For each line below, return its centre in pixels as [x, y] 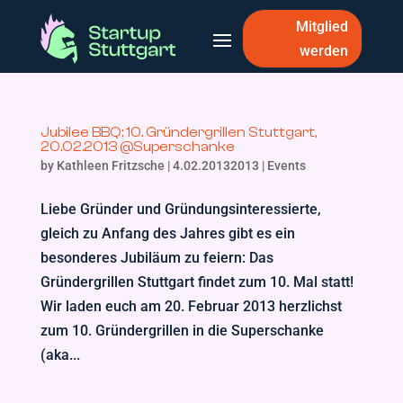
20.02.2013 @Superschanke [137, 147]
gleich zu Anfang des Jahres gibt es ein [167, 233]
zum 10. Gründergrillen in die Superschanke [182, 331]
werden [324, 51]
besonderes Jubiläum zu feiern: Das [157, 258]
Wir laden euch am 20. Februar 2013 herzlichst [191, 306]
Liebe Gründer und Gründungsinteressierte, [180, 209]
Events [286, 166]
